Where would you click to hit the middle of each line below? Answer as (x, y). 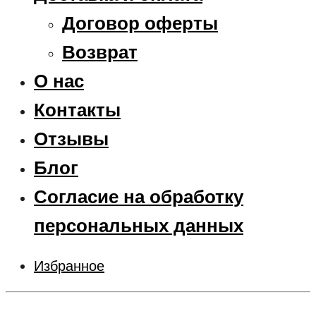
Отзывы (71, 139)
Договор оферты (140, 23)
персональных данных (139, 225)
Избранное (69, 266)
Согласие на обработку (139, 196)
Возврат (100, 52)
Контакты (77, 110)
